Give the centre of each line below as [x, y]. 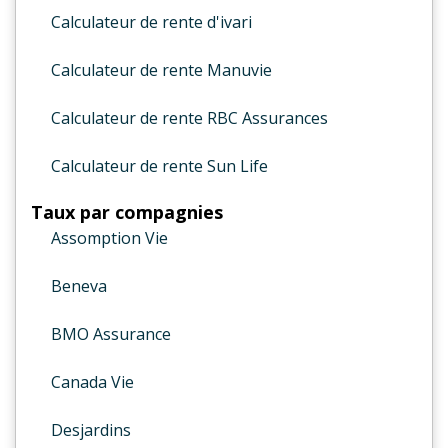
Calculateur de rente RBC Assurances [189, 118]
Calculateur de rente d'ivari [151, 22]
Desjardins [91, 430]
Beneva [79, 286]
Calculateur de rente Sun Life [159, 166]
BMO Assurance [111, 334]
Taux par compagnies [127, 212]
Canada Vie [92, 382]
